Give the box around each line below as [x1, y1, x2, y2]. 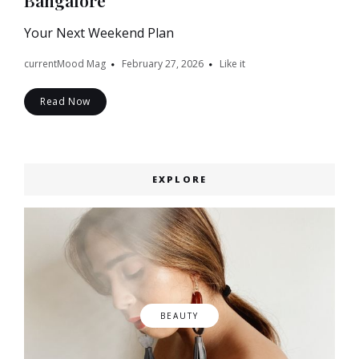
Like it [220, 57, 245, 71]
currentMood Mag [24, 57, 106, 71]
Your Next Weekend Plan [24, 24, 174, 42]
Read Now [40, 95, 91, 109]
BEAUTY [160, 310, 199, 322]
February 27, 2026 [122, 57, 204, 71]
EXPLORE [151, 173, 208, 186]
